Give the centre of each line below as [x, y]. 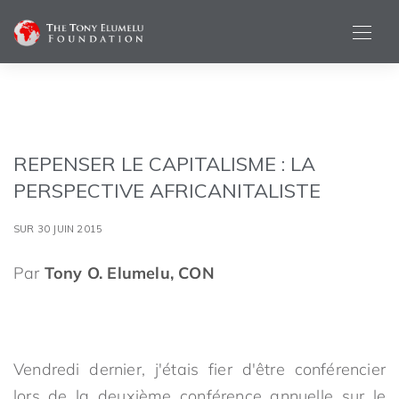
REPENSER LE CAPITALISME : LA [164, 164]
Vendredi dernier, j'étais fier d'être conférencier [199, 369]
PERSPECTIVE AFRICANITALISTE [167, 191]
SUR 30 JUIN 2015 [58, 229]
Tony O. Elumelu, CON [129, 273]
